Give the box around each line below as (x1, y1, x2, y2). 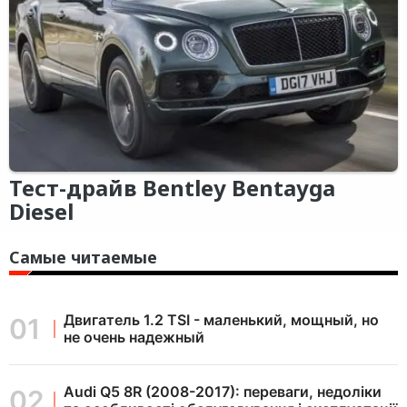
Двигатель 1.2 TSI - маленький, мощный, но (64, 311, 379, 330)
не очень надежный (64, 328, 204, 347)
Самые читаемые (9, 246, 157, 269)
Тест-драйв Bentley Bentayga (9, 173, 335, 203)
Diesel (9, 196, 74, 227)
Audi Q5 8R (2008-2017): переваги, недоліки (64, 382, 382, 402)
